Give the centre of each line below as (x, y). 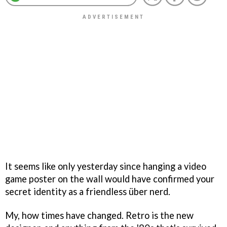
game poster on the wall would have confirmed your (110, 179)
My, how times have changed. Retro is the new (99, 215)
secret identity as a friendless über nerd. (88, 191)
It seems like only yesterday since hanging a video (106, 166)
